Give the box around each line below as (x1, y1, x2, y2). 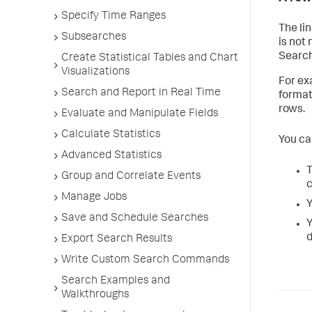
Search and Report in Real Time (61, 88, 221, 99)
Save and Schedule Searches (61, 213, 208, 224)
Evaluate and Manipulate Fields (61, 109, 218, 120)
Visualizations (61, 67, 130, 78)
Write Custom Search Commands (61, 255, 229, 266)
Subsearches (61, 32, 126, 43)
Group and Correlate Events (61, 171, 201, 182)
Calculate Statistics (61, 130, 160, 141)
